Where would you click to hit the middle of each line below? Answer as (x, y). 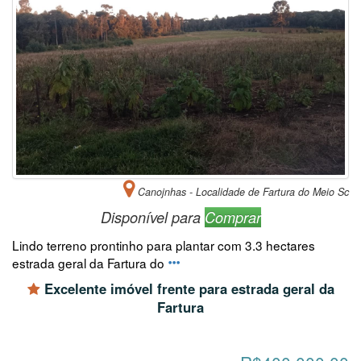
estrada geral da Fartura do (90, 263)
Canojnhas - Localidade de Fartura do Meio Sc (242, 192)
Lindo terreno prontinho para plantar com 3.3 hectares (164, 245)
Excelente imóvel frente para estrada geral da (187, 289)
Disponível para (152, 218)
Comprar (232, 218)
